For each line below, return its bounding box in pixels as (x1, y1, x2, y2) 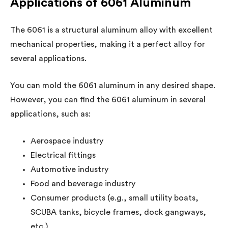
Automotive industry (31, 165, 108, 174)
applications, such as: (10, 109, 91, 118)
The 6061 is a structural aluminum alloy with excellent (10, 25, 213, 34)
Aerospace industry (31, 136, 103, 145)
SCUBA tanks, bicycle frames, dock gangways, (31, 208, 206, 216)
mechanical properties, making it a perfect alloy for (10, 40, 205, 48)
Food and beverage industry (31, 179, 135, 188)
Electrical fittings (31, 151, 96, 159)
